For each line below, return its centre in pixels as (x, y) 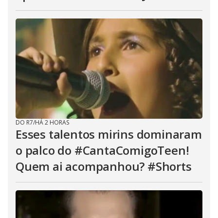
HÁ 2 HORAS (52, 122)
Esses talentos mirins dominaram (109, 134)
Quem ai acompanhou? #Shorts (104, 166)
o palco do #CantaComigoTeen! (102, 150)
